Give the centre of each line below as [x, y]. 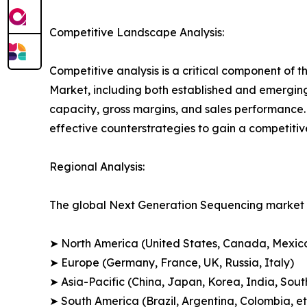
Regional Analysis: [97, 166]
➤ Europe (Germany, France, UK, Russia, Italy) [172, 262]
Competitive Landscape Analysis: [137, 32]
